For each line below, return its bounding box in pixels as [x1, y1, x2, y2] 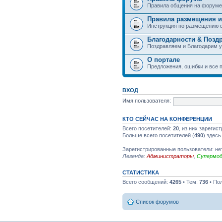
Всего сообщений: [122, 178, 169, 185]
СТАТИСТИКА [122, 169, 159, 175]
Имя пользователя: [122, 98, 171, 104]
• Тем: [181, 178, 199, 185]
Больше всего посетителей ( [122, 132, 194, 138]
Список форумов [136, 199, 179, 205]
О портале [147, 55, 180, 63]
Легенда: [122, 153, 147, 159]
